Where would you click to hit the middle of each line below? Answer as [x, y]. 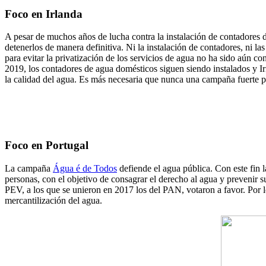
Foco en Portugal [47, 145]
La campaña [29, 168]
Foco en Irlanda [44, 14]
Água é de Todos [85, 168]
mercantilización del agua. [53, 200]
